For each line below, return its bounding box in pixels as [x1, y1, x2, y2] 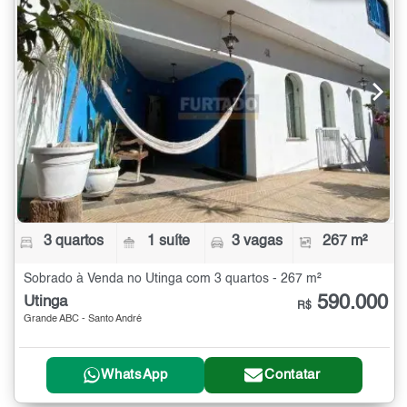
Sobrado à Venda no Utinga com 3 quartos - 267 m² [24, 272, 322, 285]
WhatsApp [101, 368, 168, 382]
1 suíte [147, 233, 191, 249]
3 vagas [231, 233, 283, 249]
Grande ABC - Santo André [24, 313, 142, 324]
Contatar [264, 368, 321, 382]
